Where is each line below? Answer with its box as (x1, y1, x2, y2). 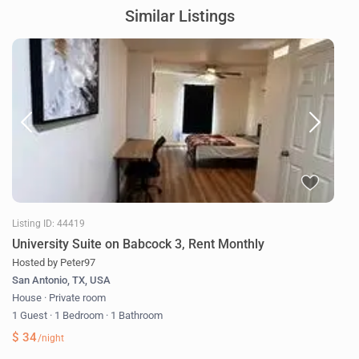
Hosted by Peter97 (12, 256, 96, 269)
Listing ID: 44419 (12, 218, 86, 230)
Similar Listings (124, 6, 235, 26)
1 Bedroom (52, 309, 107, 322)
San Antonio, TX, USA (12, 274, 111, 287)
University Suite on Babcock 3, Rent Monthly (12, 236, 265, 252)
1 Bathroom (108, 309, 163, 322)
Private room (49, 292, 107, 305)
